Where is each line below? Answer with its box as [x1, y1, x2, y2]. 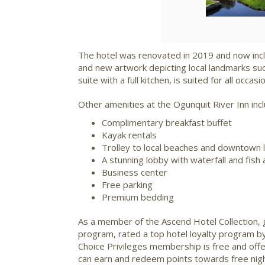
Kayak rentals [102, 128, 157, 141]
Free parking [102, 178, 153, 190]
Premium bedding [102, 190, 174, 203]
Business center [102, 166, 167, 178]
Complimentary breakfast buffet [102, 116, 232, 128]
